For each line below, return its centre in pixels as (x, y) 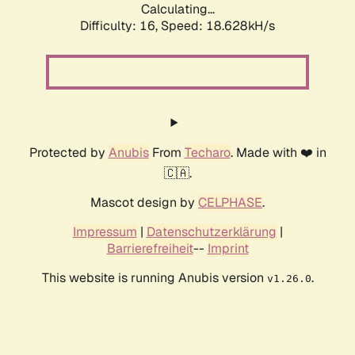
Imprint (228, 249)
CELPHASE (230, 203)
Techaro (207, 153)
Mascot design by (144, 203)
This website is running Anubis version (154, 278)
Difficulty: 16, (120, 26)
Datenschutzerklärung (211, 232)
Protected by (69, 153)
